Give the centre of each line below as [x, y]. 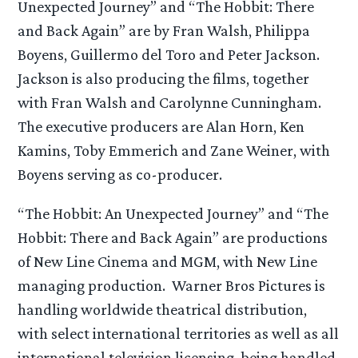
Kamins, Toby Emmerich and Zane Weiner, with [174, 151]
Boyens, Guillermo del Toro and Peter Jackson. [171, 55]
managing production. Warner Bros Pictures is [172, 286]
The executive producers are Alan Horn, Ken [161, 127]
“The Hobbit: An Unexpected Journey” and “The [173, 214]
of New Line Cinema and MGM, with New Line [168, 262]
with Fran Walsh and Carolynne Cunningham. [171, 103]
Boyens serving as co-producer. [120, 175]
